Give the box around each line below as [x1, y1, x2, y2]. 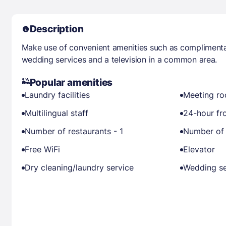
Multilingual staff [24, 108, 88, 118]
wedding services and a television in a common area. [21, 54, 217, 65]
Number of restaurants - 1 [24, 126, 123, 136]
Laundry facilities [24, 90, 90, 100]
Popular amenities [29, 77, 113, 88]
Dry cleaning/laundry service [24, 162, 134, 173]
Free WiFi [24, 144, 60, 154]
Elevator [183, 144, 215, 154]
